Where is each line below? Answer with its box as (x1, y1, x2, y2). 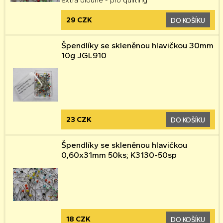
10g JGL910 (61, 50, 107, 60)
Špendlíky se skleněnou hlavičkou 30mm (61, 40, 214, 50)
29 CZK (66, 15, 92, 24)
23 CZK (66, 114, 92, 124)
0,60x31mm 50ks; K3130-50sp (61, 150, 177, 160)
